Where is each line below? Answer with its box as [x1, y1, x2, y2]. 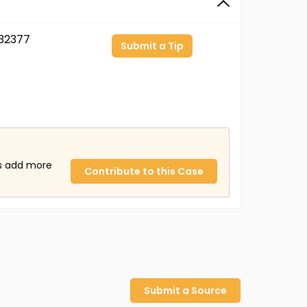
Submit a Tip [121, 39, 184, 53]
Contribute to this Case [84, 164, 204, 178]
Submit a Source [144, 284, 227, 297]
